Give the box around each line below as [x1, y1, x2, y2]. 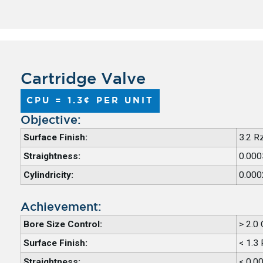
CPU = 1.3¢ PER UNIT [26, 96, 154, 104]
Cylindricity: [23, 169, 73, 180]
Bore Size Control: [23, 218, 102, 230]
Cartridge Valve [20, 72, 146, 86]
